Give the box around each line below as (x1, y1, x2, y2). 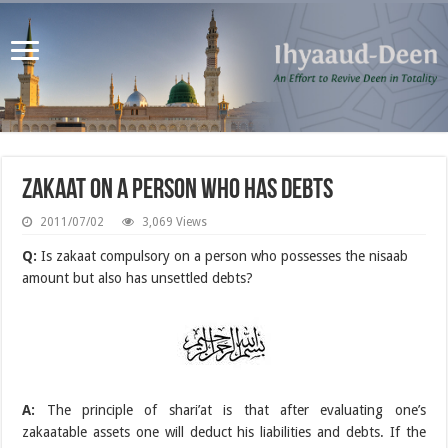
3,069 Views (142, 214, 208, 229)
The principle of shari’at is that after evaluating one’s (35, 401, 426, 418)
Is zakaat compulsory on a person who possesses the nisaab (37, 247, 409, 264)
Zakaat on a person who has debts (22, 176, 334, 205)
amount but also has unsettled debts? (22, 269, 254, 286)
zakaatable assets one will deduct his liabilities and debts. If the (22, 423, 426, 440)
